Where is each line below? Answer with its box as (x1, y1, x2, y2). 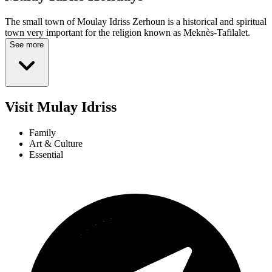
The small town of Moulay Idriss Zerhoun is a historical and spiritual (5, 16, 267, 27)
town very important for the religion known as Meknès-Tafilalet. (5, 27, 250, 38)
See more (10, 40, 44, 50)
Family (29, 127, 56, 138)
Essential (29, 149, 63, 160)
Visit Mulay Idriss (5, 99, 117, 115)
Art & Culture (29, 138, 83, 149)
